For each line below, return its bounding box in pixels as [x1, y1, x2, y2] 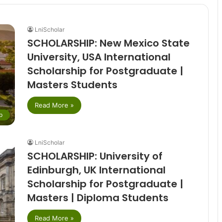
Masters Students [27, 78, 117, 92]
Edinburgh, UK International [27, 163, 166, 177]
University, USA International [27, 50, 170, 64]
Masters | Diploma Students [27, 190, 168, 205]
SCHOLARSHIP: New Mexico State [27, 36, 190, 51]
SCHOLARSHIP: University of [27, 149, 163, 163]
